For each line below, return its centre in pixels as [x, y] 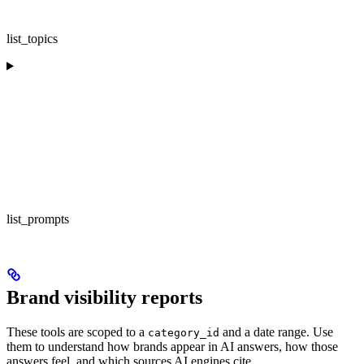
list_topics [32, 38]
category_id [184, 332]
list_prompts [38, 219]
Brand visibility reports [104, 297]
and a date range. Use [276, 331]
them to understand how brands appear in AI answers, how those [172, 346]
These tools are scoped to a [77, 331]
